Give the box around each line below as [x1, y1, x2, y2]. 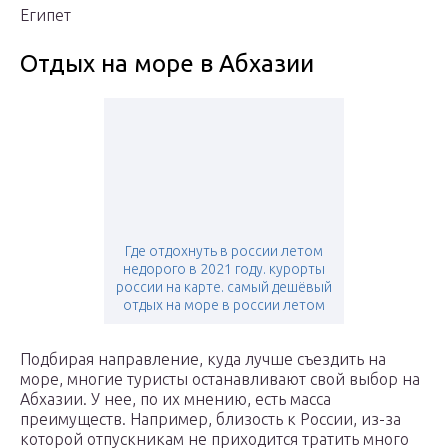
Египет [20, 6, 71, 25]
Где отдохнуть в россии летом [125, 243, 323, 260]
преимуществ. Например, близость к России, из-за [20, 410, 401, 429]
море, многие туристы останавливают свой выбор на [20, 370, 420, 389]
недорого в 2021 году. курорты [123, 261, 325, 278]
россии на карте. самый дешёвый [116, 279, 332, 296]
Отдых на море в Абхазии [20, 50, 314, 78]
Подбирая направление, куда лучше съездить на [20, 350, 386, 369]
